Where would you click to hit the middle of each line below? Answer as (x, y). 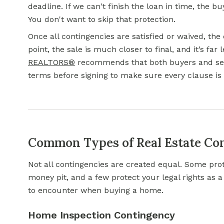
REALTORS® (51, 62)
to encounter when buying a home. (96, 190)
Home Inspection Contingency (101, 215)
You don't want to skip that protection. (102, 19)
